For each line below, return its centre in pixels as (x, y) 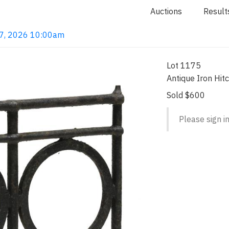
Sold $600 (186, 95)
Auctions (166, 11)
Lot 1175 (184, 65)
